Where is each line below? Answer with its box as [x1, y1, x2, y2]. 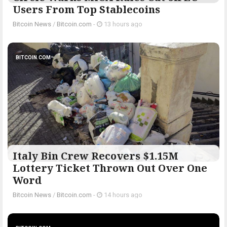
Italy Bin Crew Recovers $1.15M [13, 149, 178, 163]
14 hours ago [102, 191, 142, 199]
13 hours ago [102, 20, 142, 28]
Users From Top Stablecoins [13, 3, 160, 17]
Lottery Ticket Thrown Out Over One [13, 161, 207, 175]
